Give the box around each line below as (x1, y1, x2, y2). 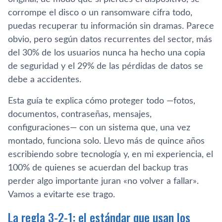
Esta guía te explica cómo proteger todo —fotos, (8, 96, 195, 106)
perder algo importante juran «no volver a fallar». (8, 176, 199, 186)
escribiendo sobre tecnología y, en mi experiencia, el (8, 150, 213, 159)
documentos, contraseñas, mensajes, (8, 110, 152, 119)
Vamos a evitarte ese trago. (8, 190, 115, 199)
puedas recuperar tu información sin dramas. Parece (8, 21, 214, 31)
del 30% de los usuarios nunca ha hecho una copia (8, 48, 205, 57)
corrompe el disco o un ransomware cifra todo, (8, 8, 192, 17)
